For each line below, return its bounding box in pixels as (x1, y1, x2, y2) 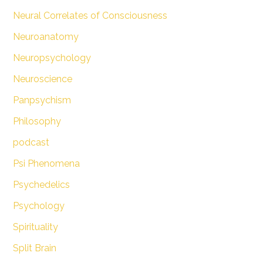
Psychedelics (12, 178, 70, 190)
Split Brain (12, 242, 56, 254)
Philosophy (12, 115, 61, 127)
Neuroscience (12, 73, 72, 85)
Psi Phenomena (12, 157, 80, 169)
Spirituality (12, 221, 58, 232)
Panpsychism (12, 94, 71, 106)
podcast (12, 136, 49, 148)
